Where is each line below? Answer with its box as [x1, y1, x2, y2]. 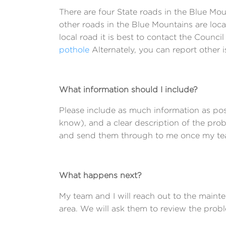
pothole [59, 45, 89, 54]
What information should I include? [59, 85, 198, 94]
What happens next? [59, 171, 142, 180]
